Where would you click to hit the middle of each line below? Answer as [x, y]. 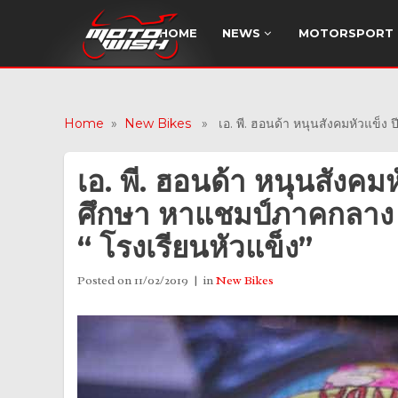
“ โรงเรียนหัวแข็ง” [195, 247]
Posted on [104, 280]
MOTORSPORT [346, 33]
